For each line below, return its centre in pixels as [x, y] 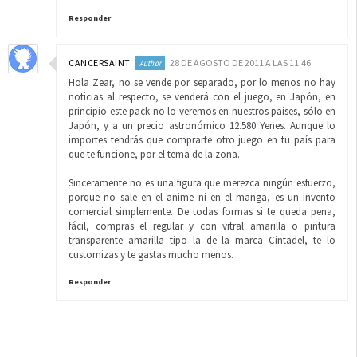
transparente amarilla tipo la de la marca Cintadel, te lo [202, 240]
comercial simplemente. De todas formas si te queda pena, [202, 212]
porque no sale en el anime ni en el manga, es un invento [202, 197]
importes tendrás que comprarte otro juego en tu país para [202, 140]
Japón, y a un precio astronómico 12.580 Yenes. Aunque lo [202, 126]
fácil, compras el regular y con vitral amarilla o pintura [202, 226]
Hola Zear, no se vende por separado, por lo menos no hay [202, 82]
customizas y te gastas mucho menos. [151, 255]
